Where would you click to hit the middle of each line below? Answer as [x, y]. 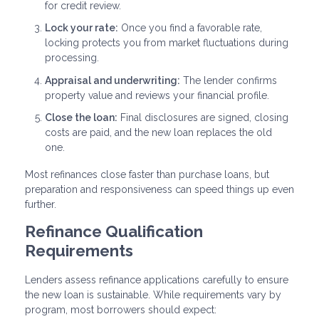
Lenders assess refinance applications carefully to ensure [157, 280]
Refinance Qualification [114, 232]
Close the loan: [81, 118]
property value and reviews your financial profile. [157, 95]
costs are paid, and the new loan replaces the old [158, 133]
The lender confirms [229, 80]
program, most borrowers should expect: [121, 310]
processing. [72, 58]
